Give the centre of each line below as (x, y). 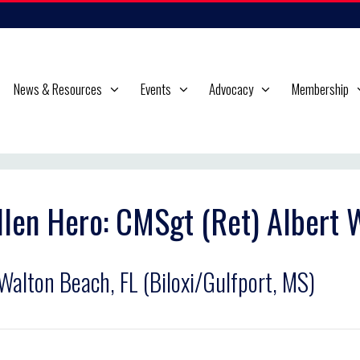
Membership (320, 89)
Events (155, 89)
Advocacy (231, 89)
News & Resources (58, 89)
